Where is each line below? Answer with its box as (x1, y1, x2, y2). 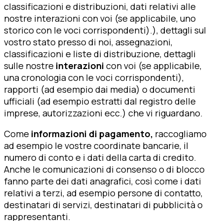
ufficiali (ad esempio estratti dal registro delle (4, 95, 196, 107)
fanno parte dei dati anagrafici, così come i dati (4, 175, 201, 187)
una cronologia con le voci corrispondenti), (4, 71, 184, 83)
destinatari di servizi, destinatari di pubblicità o (4, 198, 203, 211)
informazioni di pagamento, (31, 127, 155, 140)
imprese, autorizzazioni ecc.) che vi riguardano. (4, 107, 203, 119)
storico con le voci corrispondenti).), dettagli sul (4, 24, 206, 36)
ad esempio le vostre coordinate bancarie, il (4, 139, 188, 151)
